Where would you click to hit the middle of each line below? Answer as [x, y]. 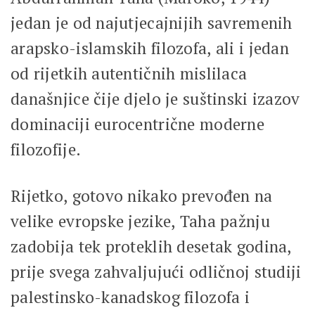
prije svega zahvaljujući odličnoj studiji [156, 271]
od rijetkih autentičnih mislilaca [129, 73]
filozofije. [48, 149]
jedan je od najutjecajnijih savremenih [152, 22]
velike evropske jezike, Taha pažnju [140, 221]
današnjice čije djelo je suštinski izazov [155, 98]
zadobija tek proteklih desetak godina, [151, 246]
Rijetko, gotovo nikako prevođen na [142, 195]
